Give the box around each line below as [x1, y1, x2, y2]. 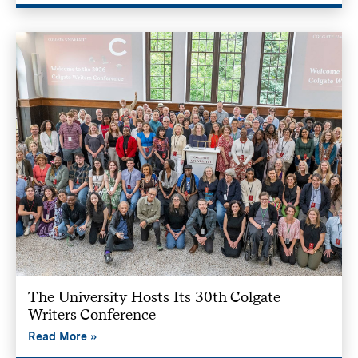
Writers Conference [27, 304, 156, 324]
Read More [27, 329, 87, 343]
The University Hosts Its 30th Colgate [27, 287, 280, 306]
